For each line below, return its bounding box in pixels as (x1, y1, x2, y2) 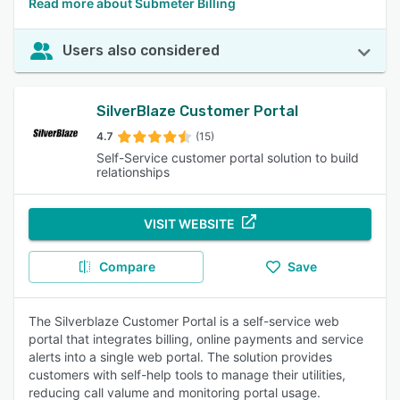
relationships (96, 164, 170, 179)
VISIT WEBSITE (144, 216, 235, 231)
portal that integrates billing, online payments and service (29, 331, 363, 346)
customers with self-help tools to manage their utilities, (29, 367, 346, 382)
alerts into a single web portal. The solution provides (29, 349, 332, 364)
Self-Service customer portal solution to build (96, 150, 359, 165)
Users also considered (62, 42, 220, 59)
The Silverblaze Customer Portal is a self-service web (29, 313, 339, 329)
